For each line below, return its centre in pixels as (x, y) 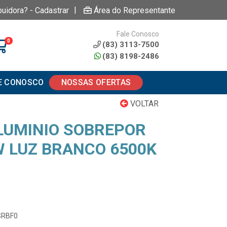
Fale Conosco (138, 34)
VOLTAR (143, 104)
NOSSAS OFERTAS (96, 82)
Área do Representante (135, 10)
